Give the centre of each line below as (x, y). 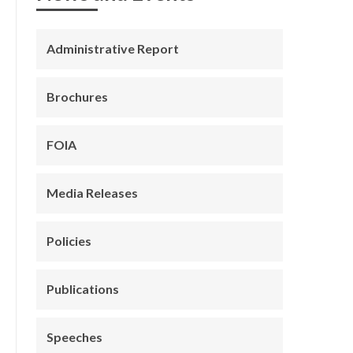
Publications (83, 289)
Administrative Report (113, 48)
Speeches (75, 337)
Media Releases (93, 193)
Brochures (78, 97)
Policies (69, 241)
